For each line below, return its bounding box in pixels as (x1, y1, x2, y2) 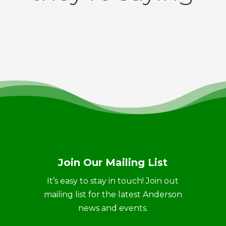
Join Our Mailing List (58, 156, 168, 168)
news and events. (78, 203, 148, 213)
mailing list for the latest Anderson (43, 190, 182, 199)
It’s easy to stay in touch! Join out (47, 176, 179, 186)
